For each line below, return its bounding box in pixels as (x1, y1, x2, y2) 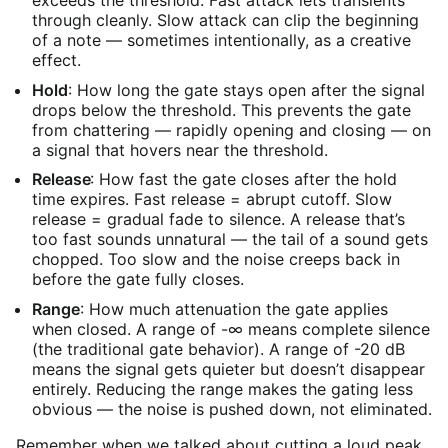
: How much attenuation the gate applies (79, 298, 388, 319)
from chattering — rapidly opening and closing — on (32, 119, 431, 140)
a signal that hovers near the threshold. (32, 139, 328, 160)
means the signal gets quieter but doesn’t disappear (32, 358, 425, 379)
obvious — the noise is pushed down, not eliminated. (32, 398, 432, 419)
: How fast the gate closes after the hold (90, 169, 398, 190)
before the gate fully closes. (32, 269, 244, 290)
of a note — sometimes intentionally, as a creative (32, 29, 411, 50)
